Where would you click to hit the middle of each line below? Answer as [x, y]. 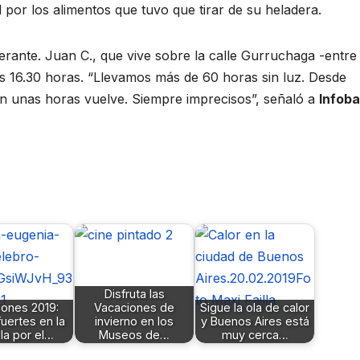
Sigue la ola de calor [255, 308]
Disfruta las [134, 294]
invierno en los [134, 321]
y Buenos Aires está [255, 321]
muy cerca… [255, 335]
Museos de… [134, 335]
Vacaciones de [134, 308]
